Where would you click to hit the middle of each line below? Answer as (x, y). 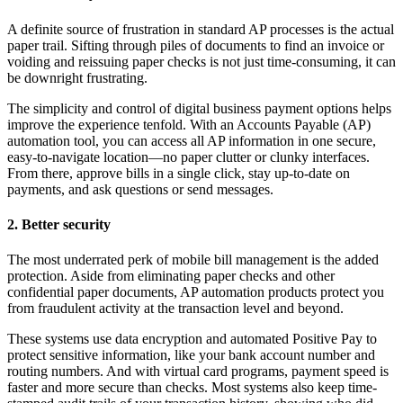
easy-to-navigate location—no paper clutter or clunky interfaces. (188, 157)
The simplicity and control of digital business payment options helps (199, 108)
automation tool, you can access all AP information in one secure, (192, 140)
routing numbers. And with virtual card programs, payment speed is (198, 372)
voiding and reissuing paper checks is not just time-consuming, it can (201, 61)
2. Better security (59, 225)
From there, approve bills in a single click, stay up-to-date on (179, 173)
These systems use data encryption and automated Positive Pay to (192, 339)
